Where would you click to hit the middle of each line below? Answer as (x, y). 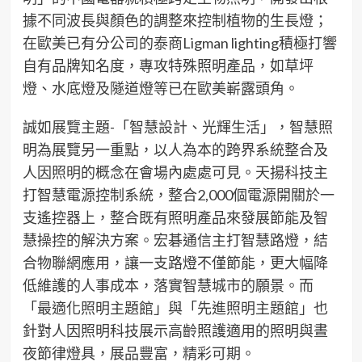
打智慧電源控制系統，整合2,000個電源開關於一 (178, 195)
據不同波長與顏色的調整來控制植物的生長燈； (175, 20)
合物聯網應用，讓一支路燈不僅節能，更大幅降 (175, 263)
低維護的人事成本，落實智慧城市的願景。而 (168, 285)
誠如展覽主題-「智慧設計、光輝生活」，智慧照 (177, 127)
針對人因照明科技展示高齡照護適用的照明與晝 (175, 330)
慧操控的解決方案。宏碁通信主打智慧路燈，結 (175, 240)
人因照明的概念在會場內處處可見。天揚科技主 (175, 172)
